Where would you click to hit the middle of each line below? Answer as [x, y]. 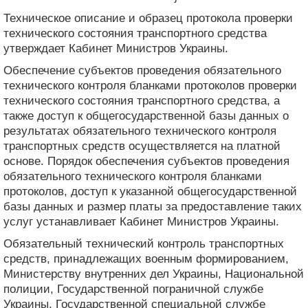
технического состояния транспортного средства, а [142, 100]
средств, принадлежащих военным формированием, [146, 258]
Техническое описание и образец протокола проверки [148, 18]
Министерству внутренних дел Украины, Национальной [154, 274]
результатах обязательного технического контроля [140, 131]
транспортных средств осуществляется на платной [142, 146]
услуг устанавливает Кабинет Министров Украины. [141, 221]
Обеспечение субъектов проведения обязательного [142, 70]
